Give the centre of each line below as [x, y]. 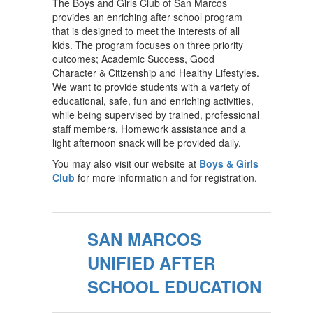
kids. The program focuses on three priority [148, 45]
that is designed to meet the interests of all [146, 31]
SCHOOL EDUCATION [174, 286]
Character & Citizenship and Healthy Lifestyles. [156, 73]
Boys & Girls [229, 163]
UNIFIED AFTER [151, 263]
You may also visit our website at [126, 163]
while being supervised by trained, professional [156, 115]
